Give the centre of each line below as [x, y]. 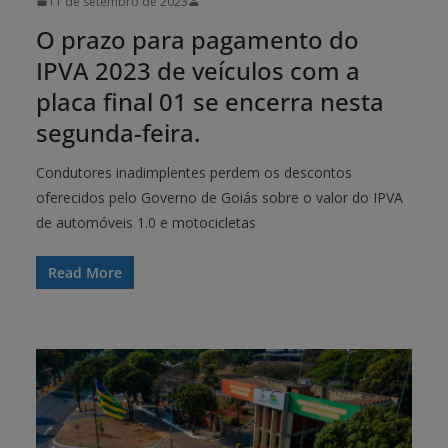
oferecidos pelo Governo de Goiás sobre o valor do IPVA [219, 197]
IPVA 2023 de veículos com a [198, 70]
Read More [85, 272]
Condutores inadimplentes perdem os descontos [194, 172]
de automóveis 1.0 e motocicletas [146, 222]
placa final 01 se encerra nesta [210, 101]
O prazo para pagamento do [197, 39]
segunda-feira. [118, 132]
